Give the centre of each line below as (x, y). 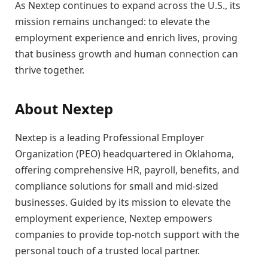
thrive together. (50, 70)
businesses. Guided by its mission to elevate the (123, 202)
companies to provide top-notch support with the (127, 234)
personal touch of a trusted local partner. (107, 250)
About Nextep (64, 108)
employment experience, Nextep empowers (114, 218)
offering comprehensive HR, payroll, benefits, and (127, 170)
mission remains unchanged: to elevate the (112, 22)
